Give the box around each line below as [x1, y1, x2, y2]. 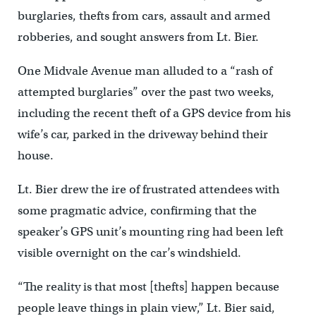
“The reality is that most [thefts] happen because [17, 279, 279, 295]
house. [17, 148, 54, 164]
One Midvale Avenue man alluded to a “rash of [17, 63, 272, 79]
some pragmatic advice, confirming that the [17, 203, 257, 219]
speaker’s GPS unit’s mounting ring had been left [17, 224, 284, 240]
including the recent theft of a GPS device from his [17, 106, 291, 121]
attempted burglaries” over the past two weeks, [17, 85, 274, 100]
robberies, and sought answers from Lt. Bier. [17, 30, 259, 45]
